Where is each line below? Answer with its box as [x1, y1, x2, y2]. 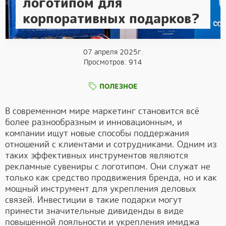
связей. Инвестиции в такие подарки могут [5, 194, 182, 206]
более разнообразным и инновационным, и [5, 116, 182, 128]
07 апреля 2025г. [83, 47, 143, 57]
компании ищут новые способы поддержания [5, 127, 189, 139]
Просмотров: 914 [84, 57, 142, 67]
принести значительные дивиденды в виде [5, 205, 184, 217]
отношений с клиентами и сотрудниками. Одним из [5, 138, 217, 150]
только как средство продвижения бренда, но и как [5, 172, 217, 184]
